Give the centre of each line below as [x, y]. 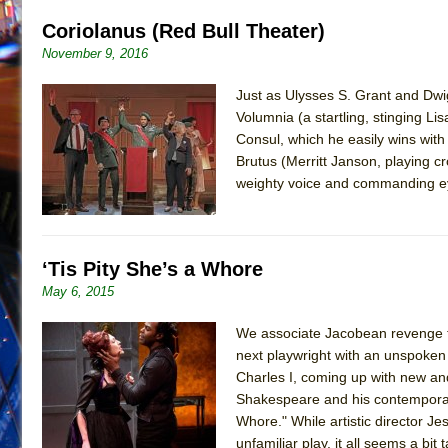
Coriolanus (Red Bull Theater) [183, 30]
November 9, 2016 [95, 53]
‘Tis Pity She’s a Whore [152, 268]
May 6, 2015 [78, 291]
